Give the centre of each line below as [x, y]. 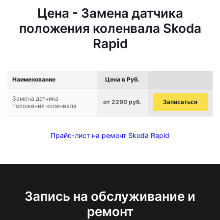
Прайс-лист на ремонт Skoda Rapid [110, 135]
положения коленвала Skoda [110, 28]
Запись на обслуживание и [110, 196]
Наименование [34, 79]
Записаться [180, 102]
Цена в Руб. [122, 79]
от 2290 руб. [122, 102]
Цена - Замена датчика [110, 13]
